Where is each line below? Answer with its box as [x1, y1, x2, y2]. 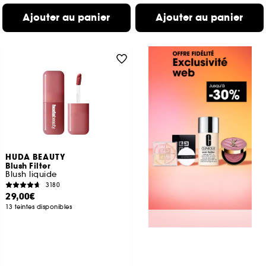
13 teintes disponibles [5, 203, 72, 211]
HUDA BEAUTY [5, 152, 66, 163]
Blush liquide [5, 169, 57, 179]
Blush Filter [5, 161, 51, 172]
